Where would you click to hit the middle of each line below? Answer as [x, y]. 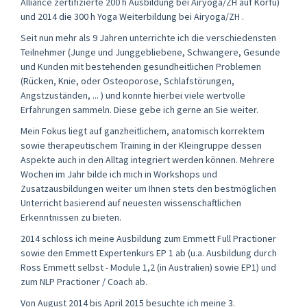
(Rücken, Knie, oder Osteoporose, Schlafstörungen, [127, 81]
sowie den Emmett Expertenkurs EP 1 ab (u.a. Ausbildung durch [149, 253]
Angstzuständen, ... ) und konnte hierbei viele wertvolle [133, 95]
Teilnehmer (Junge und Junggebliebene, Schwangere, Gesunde [150, 52]
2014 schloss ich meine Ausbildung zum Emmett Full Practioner [148, 238]
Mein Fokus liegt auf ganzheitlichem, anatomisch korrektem [143, 131]
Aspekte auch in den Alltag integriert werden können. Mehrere [148, 159]
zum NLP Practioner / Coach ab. [84, 281]
